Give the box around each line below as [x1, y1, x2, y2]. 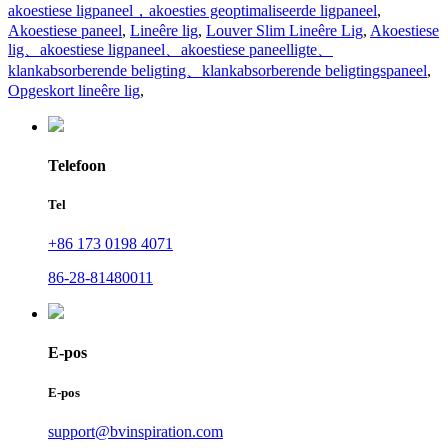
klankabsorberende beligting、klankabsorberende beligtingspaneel [8, 61, 427, 79]
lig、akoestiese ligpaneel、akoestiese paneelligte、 [8, 40, 333, 58]
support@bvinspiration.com [48, 422, 223, 440]
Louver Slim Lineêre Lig [206, 21, 363, 39]
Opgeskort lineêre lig [8, 81, 140, 99]
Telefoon [48, 156, 106, 174]
